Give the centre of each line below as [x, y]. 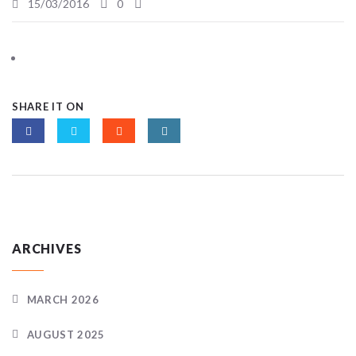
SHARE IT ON [48, 106]
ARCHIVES [47, 248]
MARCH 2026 [63, 299]
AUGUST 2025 [66, 334]
